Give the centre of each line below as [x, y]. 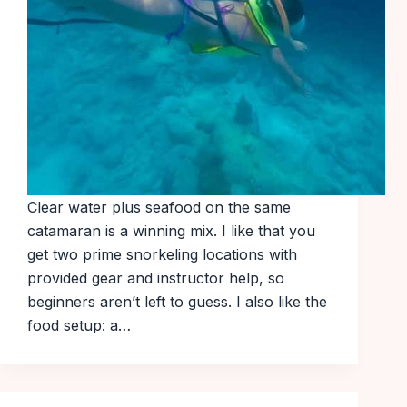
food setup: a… [79, 326]
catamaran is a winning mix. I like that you [171, 231]
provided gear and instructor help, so [156, 278]
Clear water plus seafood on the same [159, 208]
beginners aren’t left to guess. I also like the [177, 302]
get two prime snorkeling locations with [162, 255]
